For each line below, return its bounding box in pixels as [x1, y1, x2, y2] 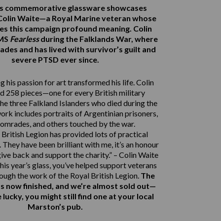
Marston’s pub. [28, 201, 83, 211]
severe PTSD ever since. [11, 54, 99, 64]
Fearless [10, 34, 39, 43]
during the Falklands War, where [39, 34, 158, 43]
